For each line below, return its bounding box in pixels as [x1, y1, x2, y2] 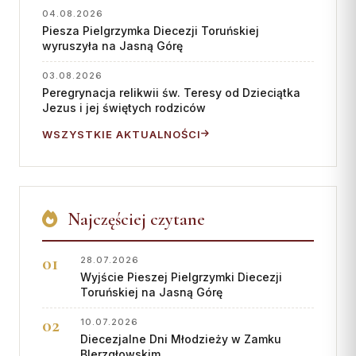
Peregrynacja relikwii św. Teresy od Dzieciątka [42, 85, 300, 99]
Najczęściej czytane [64, 208, 205, 230]
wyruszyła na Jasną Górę [42, 38, 183, 52]
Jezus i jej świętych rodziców [42, 100, 206, 114]
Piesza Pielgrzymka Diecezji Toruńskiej [42, 23, 259, 37]
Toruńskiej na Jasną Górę [80, 284, 222, 299]
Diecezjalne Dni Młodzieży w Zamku [80, 331, 281, 346]
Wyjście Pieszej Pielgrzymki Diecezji [80, 269, 282, 284]
